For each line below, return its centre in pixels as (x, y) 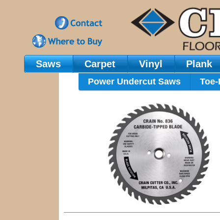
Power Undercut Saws (135, 82)
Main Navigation (63, 70)
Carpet (100, 64)
